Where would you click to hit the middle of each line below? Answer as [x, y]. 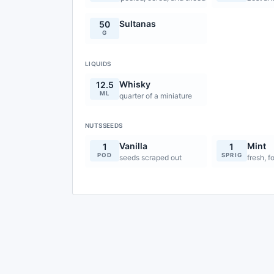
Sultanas [138, 24]
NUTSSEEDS [104, 125]
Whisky [135, 84]
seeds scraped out [150, 157]
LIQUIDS [98, 64]
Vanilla [133, 146]
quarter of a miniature [156, 96]
